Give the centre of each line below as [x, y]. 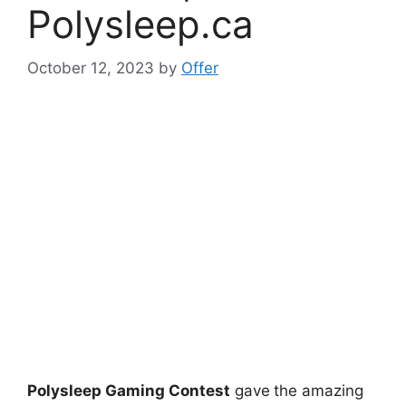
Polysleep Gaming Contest [129, 391]
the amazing [319, 391]
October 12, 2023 [91, 68]
